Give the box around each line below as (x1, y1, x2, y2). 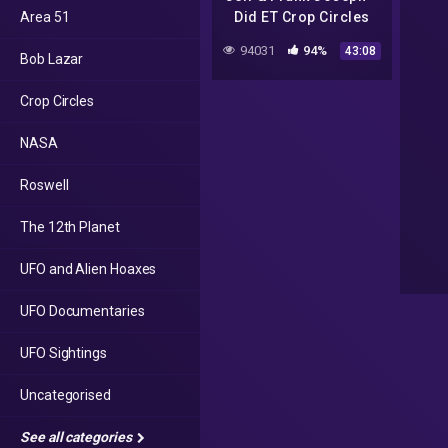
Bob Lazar (20, 51, 84, 67)
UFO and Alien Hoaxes (20, 261, 157, 277)
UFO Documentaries (20, 303, 145, 319)
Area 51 (20, 9, 70, 25)
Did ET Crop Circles (234, 9, 370, 26)
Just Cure (268, 30, 336, 47)
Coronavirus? (254, 51, 350, 68)
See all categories (20, 429, 135, 445)
